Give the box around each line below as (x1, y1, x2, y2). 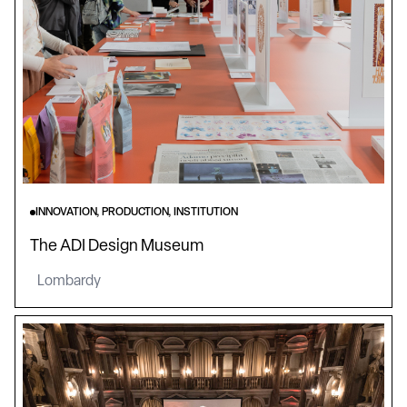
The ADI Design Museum (30, 238, 203, 255)
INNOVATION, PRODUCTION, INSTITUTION (35, 207, 238, 218)
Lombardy (37, 274, 101, 289)
